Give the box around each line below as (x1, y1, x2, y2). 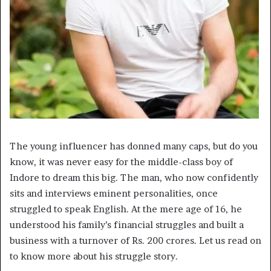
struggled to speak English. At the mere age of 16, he (10, 203, 242, 215)
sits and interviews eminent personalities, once (10, 188, 218, 200)
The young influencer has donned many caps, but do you (10, 140, 258, 152)
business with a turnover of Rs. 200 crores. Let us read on (10, 235, 261, 247)
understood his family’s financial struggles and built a (10, 219, 244, 231)
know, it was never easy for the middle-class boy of (10, 156, 233, 168)
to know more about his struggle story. (10, 250, 178, 263)
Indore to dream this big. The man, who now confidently (10, 172, 258, 184)
